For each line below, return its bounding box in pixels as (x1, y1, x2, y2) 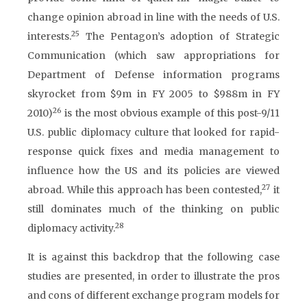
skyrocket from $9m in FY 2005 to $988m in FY (27, 88, 280, 100)
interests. (27, 30, 71, 42)
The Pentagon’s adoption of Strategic (79, 30, 280, 42)
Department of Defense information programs (27, 69, 280, 81)
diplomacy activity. (27, 222, 115, 234)
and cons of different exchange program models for (27, 289, 280, 302)
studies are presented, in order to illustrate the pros (27, 270, 280, 282)
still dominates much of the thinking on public (27, 203, 280, 215)
